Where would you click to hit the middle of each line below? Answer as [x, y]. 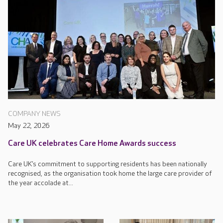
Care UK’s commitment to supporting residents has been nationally [108, 164]
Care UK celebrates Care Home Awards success [92, 143]
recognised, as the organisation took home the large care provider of [110, 173]
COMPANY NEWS [34, 113]
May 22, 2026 [29, 125]
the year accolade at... [41, 183]
